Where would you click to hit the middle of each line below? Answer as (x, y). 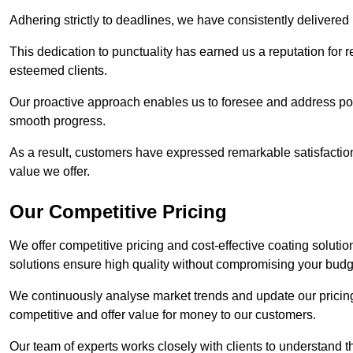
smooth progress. (59, 121)
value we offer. (50, 171)
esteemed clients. (60, 70)
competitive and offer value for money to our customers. (164, 314)
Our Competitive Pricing (118, 211)
